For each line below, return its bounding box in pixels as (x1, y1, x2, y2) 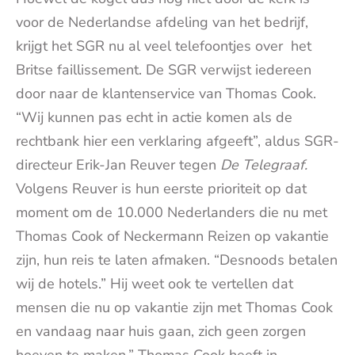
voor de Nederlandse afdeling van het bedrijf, (16, 12, 308, 32)
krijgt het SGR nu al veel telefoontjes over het (16, 36, 311, 55)
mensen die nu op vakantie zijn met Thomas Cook (16, 297, 333, 317)
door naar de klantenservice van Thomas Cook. (16, 83, 316, 103)
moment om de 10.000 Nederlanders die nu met (16, 202, 327, 222)
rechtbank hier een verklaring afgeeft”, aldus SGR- (16, 131, 339, 151)
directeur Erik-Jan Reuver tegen (16, 155, 220, 174)
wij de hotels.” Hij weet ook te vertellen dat (16, 273, 293, 293)
